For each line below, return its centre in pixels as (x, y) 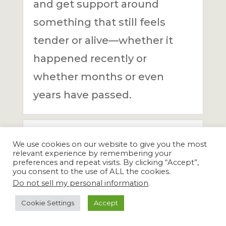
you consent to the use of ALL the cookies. (92, 172)
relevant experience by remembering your (92, 153)
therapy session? (86, 146)
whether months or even (98, 77)
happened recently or (90, 59)
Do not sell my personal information (80, 183)
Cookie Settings (48, 203)
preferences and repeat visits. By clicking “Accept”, (106, 162)
